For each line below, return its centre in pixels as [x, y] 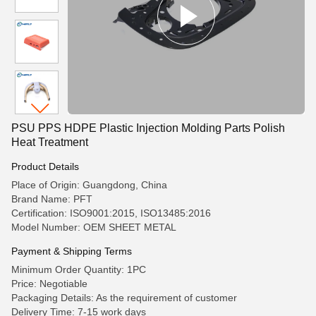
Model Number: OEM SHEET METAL [94, 227]
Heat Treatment [50, 142]
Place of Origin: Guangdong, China [89, 185]
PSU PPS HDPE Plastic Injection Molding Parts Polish [148, 128]
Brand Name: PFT [52, 199]
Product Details [45, 166]
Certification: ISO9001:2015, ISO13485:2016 [111, 213]
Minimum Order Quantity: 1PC [79, 269]
